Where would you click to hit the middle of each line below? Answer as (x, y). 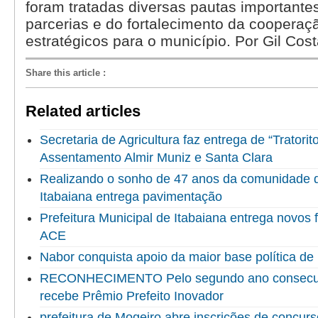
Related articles (83, 111)
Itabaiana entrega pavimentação (131, 196)
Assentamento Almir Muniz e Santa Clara (156, 157)
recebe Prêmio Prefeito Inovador (132, 296)
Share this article (63, 72)
